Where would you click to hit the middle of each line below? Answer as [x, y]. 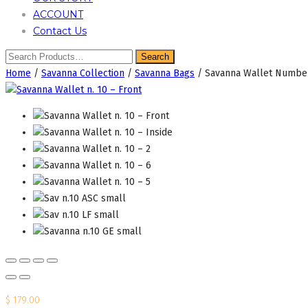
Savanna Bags [165, 73]
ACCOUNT [58, 14]
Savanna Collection [83, 73]
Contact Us [60, 31]
